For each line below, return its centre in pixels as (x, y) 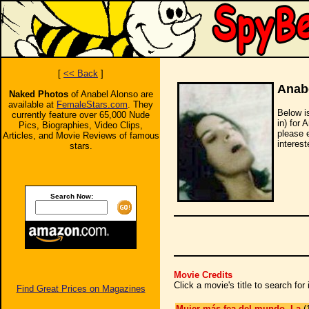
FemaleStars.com (92, 104)
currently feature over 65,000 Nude (81, 115)
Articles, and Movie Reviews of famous (81, 136)
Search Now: (71, 196)
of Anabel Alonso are (110, 94)
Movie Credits (203, 275)
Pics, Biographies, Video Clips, (81, 125)
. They (140, 104)
